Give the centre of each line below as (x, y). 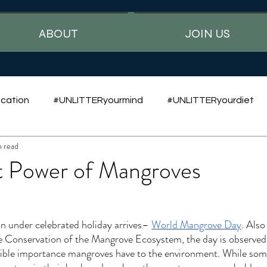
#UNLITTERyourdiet (210, 100)
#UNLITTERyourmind (98, 100)
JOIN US (207, 34)
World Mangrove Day (196, 225)
